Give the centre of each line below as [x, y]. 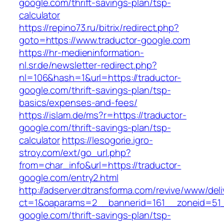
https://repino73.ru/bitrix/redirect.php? [99, 28]
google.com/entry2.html [69, 178]
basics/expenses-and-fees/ [78, 103]
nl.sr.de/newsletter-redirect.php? [88, 65]
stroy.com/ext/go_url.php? [75, 153]
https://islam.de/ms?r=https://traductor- [103, 115]
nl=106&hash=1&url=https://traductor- [100, 78]
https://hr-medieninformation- [82, 53]
